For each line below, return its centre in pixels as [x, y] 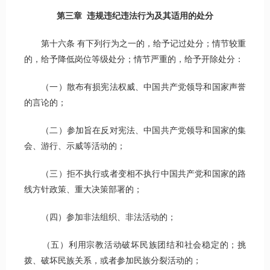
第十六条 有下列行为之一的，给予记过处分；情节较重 [135, 44]
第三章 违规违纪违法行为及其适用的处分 [135, 16]
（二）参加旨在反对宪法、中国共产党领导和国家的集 [135, 131]
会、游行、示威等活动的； [75, 146]
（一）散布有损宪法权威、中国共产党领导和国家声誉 [135, 87]
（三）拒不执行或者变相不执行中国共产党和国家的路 [135, 174]
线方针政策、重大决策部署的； [83, 190]
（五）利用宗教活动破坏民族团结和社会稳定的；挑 [135, 245]
